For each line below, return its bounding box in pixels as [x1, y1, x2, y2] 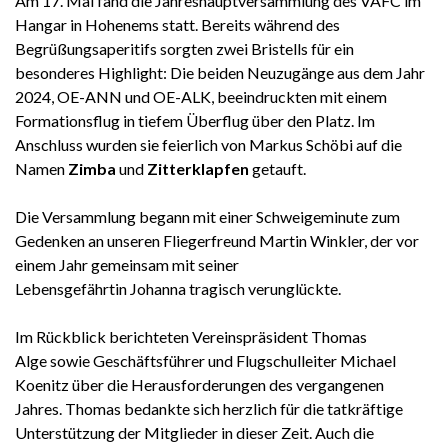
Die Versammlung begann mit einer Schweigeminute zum [15, 207, 400, 227]
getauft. [249, 159, 306, 179]
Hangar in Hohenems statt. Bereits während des [15, 15, 340, 35]
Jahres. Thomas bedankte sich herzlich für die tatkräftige [15, 399, 403, 419]
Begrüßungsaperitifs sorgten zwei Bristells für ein [15, 39, 354, 59]
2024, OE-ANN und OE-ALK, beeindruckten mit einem [15, 87, 387, 107]
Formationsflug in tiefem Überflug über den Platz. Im [15, 111, 375, 131]
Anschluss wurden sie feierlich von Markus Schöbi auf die [15, 135, 402, 155]
